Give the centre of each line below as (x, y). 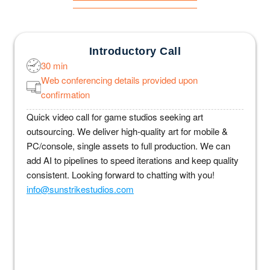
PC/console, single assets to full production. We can (128, 146)
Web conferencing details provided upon (119, 80)
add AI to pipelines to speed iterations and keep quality (133, 160)
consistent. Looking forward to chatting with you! (121, 175)
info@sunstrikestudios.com (80, 189)
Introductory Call (135, 52)
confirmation (65, 95)
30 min (54, 66)
